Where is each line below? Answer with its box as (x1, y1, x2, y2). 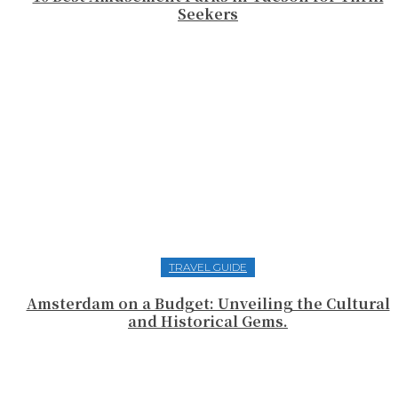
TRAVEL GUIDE (169, 260, 247, 275)
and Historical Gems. (128, 311, 288, 332)
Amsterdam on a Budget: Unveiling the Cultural (26, 293, 390, 314)
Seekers (178, 3, 238, 24)
